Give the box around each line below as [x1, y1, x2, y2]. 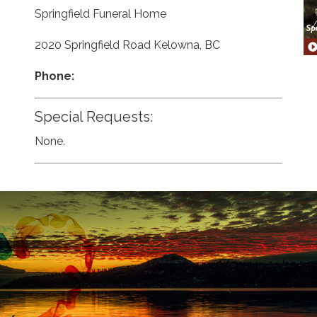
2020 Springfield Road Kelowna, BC [34, 38, 220, 52]
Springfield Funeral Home [34, 7, 166, 21]
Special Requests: [34, 108, 153, 125]
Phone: [34, 69, 74, 83]
